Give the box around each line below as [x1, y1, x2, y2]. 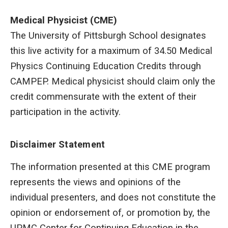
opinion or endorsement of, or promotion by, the [10, 207, 210, 219]
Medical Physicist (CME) [10, 15, 117, 26]
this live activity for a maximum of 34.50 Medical [10, 45, 212, 57]
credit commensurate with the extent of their [10, 91, 196, 103]
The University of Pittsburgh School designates [10, 30, 206, 42]
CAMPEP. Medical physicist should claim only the [10, 76, 215, 88]
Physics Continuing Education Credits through [10, 61, 201, 72]
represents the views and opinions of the [10, 177, 181, 188]
